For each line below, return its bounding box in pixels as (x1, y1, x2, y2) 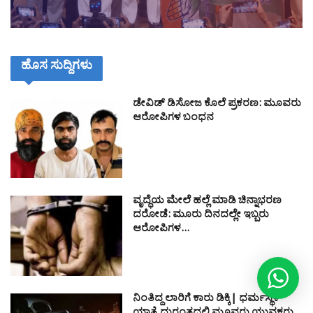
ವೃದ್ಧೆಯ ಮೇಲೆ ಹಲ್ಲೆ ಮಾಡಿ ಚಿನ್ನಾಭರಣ (133, 194, 282, 212)
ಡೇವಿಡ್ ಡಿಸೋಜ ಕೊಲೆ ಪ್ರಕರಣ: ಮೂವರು (133, 96, 301, 114)
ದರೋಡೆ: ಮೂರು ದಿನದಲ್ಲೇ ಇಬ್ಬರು (133, 208, 269, 226)
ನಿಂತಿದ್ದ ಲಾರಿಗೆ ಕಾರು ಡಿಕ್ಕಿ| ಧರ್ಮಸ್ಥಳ (133, 291, 279, 309)
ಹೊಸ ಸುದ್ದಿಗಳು (21, 57, 92, 78)
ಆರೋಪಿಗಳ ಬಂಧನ (133, 110, 214, 128)
